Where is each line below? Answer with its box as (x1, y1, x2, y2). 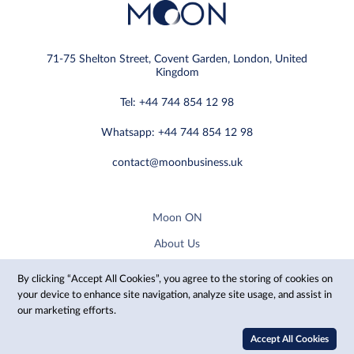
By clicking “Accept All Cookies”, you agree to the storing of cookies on (17, 274, 333, 284)
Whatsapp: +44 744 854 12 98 (101, 127, 253, 139)
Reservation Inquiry (130, 291, 224, 303)
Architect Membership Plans (108, 317, 246, 329)
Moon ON (152, 213, 202, 224)
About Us (154, 239, 200, 250)
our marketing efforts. (17, 306, 117, 316)
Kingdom (155, 67, 199, 79)
